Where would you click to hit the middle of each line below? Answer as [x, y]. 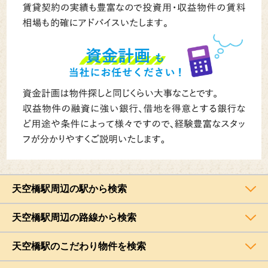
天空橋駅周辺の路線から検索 [74, 217]
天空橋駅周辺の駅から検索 [69, 188]
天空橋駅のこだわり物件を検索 [79, 246]
